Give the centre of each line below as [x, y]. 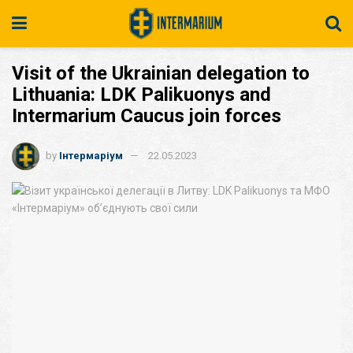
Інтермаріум [91, 155]
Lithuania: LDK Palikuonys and [141, 95]
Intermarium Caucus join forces [147, 116]
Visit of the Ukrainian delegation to [161, 73]
